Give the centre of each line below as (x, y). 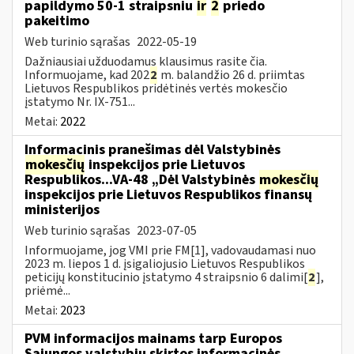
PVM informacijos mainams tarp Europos (153, 338)
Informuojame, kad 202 (87, 75)
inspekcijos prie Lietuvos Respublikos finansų (168, 194)
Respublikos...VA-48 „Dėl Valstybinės (141, 179)
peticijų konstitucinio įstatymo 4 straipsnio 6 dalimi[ (166, 277)
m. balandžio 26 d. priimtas (232, 75)
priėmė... (47, 290)
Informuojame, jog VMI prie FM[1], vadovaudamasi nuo (170, 250)
